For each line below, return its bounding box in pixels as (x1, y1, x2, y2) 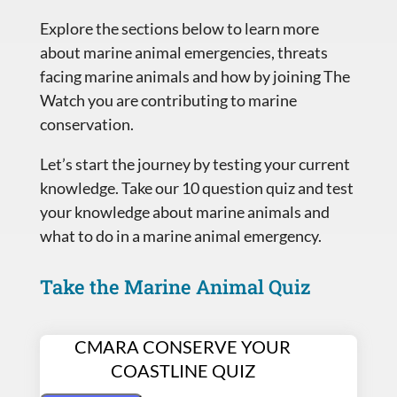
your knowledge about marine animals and (39, 201, 330, 222)
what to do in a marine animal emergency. (39, 225, 322, 245)
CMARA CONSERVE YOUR (74, 335, 292, 357)
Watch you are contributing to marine (39, 90, 297, 110)
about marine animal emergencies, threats (39, 42, 328, 62)
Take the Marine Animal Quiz (39, 273, 311, 300)
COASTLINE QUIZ (110, 359, 255, 381)
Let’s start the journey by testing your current (39, 153, 350, 174)
